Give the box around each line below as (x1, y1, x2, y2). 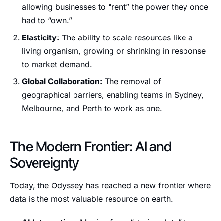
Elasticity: (22, 33, 59, 42)
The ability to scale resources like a (59, 33, 193, 42)
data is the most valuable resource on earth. (10, 194, 173, 204)
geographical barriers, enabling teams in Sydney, (22, 90, 204, 100)
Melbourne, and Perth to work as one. (22, 103, 162, 113)
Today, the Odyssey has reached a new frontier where (10, 181, 211, 190)
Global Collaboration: (22, 76, 102, 86)
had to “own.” (22, 15, 72, 25)
